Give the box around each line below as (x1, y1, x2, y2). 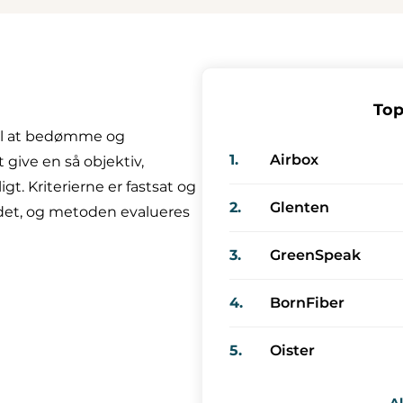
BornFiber (270, 293, 345, 311)
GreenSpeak (270, 246, 361, 264)
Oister (270, 341, 315, 359)
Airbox (270, 150, 318, 168)
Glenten (270, 198, 329, 216)
